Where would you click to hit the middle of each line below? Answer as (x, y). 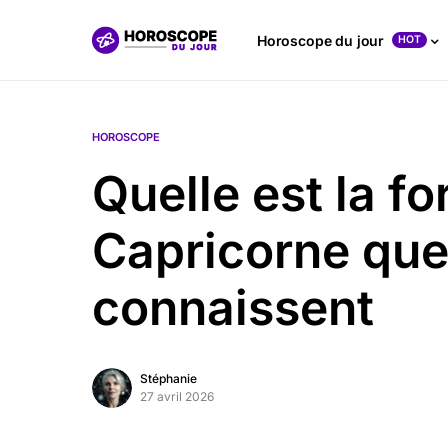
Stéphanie (168, 378)
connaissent (233, 307)
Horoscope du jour (321, 40)
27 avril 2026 (177, 396)
